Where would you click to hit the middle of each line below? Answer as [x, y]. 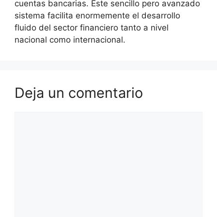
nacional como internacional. [70, 39]
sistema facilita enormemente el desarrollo [97, 15]
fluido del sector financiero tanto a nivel [92, 27]
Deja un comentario [79, 93]
